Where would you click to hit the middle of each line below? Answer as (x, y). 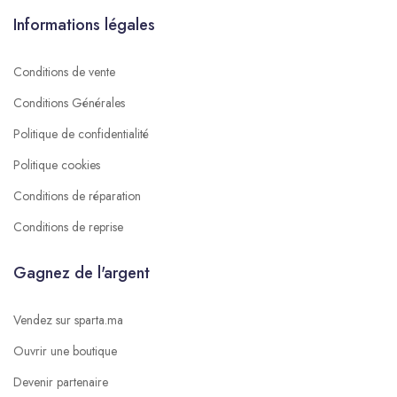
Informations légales (84, 24)
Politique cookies (57, 164)
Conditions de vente (64, 71)
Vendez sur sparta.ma (68, 319)
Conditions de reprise (68, 226)
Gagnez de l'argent (82, 272)
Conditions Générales (69, 102)
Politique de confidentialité (81, 133)
